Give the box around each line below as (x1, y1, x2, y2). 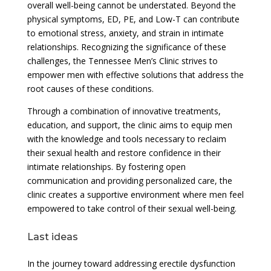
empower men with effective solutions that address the (27, 68, 244, 80)
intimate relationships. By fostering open (27, 160, 186, 172)
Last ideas (27, 230, 78, 243)
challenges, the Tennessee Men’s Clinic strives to (27, 54, 218, 67)
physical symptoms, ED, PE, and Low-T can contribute (27, 13, 240, 25)
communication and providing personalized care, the (27, 174, 232, 186)
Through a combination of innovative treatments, (27, 105, 221, 117)
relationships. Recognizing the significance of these (27, 41, 226, 53)
